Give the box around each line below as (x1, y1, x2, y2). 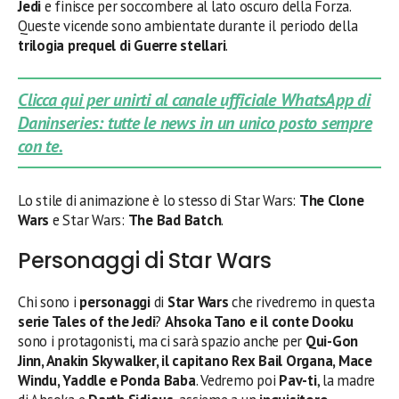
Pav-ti (279, 370, 317, 391)
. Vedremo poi (195, 370, 280, 391)
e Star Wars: (49, 210, 128, 231)
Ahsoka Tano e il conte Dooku (164, 312, 354, 332)
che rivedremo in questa (228, 292, 375, 313)
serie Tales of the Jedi (18, 312, 156, 332)
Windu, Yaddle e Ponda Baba (18, 370, 196, 391)
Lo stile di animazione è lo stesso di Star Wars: (18, 191, 299, 211)
